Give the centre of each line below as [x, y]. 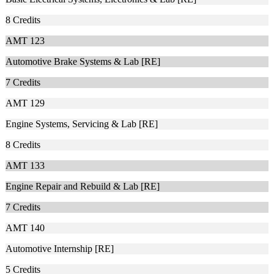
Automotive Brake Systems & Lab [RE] [83, 62]
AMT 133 [25, 166]
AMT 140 [25, 228]
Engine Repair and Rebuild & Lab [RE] [83, 187]
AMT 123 [25, 41]
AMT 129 [25, 103]
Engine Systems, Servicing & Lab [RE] [82, 124]
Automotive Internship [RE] [60, 249]
